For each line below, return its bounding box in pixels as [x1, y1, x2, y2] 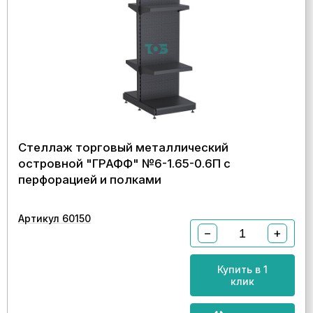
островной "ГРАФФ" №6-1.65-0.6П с [18, 156, 231, 170]
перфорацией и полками [18, 173, 161, 187]
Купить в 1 [217, 263, 268, 275]
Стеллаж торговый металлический [18, 140, 228, 154]
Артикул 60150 [18, 212, 91, 224]
